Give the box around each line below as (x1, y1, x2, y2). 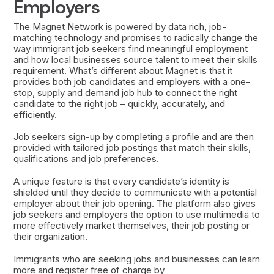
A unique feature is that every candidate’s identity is (13, 176, 229, 188)
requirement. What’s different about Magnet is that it (13, 64, 232, 76)
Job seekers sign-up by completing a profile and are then (13, 131, 254, 143)
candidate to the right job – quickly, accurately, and (13, 97, 225, 109)
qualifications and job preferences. (13, 153, 161, 165)
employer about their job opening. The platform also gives (13, 198, 256, 210)
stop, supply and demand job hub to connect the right (13, 86, 237, 98)
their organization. (13, 231, 90, 243)
